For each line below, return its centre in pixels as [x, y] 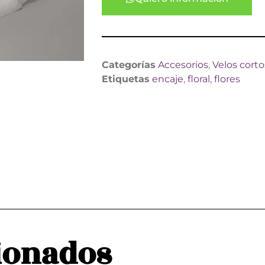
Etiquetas [126, 79]
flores [227, 79]
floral [199, 79]
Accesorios [183, 65]
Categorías [129, 65]
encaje [168, 79]
